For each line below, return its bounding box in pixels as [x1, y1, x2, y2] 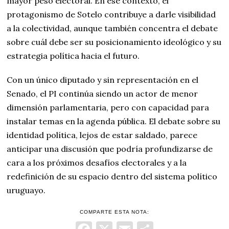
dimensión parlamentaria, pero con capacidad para [7, 102, 210, 113]
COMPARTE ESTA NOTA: [79, 209, 149, 215]
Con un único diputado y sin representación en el [7, 75, 199, 85]
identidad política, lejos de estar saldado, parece [7, 130, 198, 141]
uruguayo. [7, 185, 46, 196]
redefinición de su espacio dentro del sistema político [7, 171, 218, 182]
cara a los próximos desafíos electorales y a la [7, 157, 187, 168]
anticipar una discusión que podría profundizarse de [7, 144, 213, 154]
